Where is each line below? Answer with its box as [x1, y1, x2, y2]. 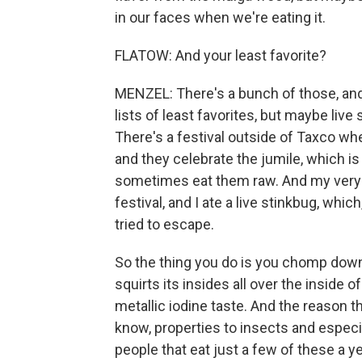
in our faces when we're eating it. [115, 9, 326, 26]
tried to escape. [115, 216, 214, 233]
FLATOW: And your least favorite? [115, 47, 326, 64]
